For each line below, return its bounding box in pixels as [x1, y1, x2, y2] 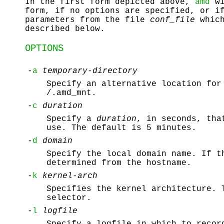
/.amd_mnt [46, 88, 91, 97]
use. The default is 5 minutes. [46, 123, 196, 132]
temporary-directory [42, 66, 137, 75]
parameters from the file [25, 15, 150, 25]
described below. [25, 24, 105, 34]
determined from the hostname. [46, 158, 191, 167]
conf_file [150, 15, 195, 25]
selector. [46, 193, 91, 202]
